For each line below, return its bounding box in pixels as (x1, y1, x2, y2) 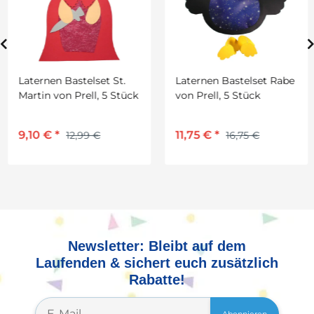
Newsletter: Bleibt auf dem (68, 238, 246, 254)
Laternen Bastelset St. (18, 74, 125, 88)
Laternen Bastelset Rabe (175, 74, 294, 88)
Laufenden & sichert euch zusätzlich (36, 255, 278, 271)
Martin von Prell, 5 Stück (18, 89, 137, 102)
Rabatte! (129, 272, 185, 288)
